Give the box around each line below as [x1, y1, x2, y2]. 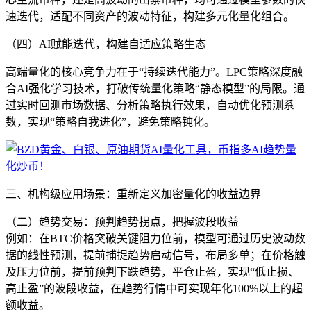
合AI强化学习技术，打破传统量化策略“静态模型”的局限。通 [6, 82, 305, 94]
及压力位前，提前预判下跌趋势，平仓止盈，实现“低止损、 [6, 265, 299, 278]
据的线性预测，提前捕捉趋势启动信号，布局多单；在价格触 [6, 249, 305, 261]
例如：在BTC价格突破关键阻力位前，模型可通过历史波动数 [6, 232, 305, 244]
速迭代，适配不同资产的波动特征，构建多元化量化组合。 [6, 10, 294, 22]
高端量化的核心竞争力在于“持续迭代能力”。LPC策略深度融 [6, 65, 303, 78]
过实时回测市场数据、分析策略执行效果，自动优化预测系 [6, 99, 294, 111]
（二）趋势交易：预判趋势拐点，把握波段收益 [6, 215, 239, 228]
